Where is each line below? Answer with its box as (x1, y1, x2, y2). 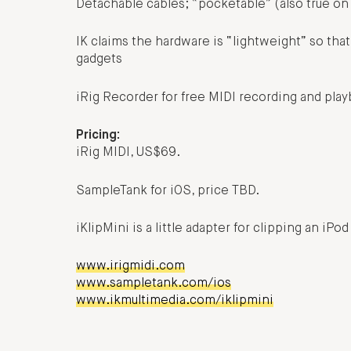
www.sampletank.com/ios (76, 277, 231, 291)
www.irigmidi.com (76, 260, 185, 273)
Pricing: (76, 129, 120, 143)
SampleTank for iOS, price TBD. (76, 184, 259, 197)
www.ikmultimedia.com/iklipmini (76, 295, 273, 308)
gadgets (76, 53, 122, 67)
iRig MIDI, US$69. (76, 147, 180, 160)
